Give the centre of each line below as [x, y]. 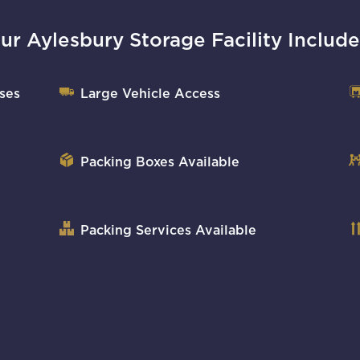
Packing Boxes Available [160, 162]
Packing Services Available [168, 231]
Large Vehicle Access [150, 94]
